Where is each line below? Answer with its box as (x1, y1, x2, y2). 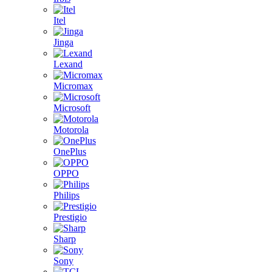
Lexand (53, 59, 83, 69)
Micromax (53, 81, 93, 91)
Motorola (53, 124, 89, 135)
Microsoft (53, 103, 90, 113)
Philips (53, 190, 80, 200)
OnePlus (53, 146, 86, 157)
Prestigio (53, 212, 87, 222)
